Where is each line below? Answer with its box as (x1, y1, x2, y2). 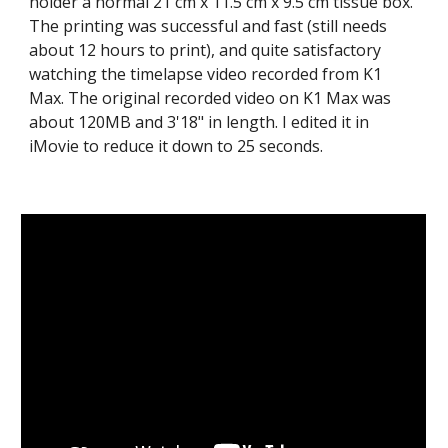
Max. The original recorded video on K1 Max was (29, 87, 392, 109)
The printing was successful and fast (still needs (29, 15, 388, 37)
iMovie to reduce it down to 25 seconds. (29, 135, 324, 157)
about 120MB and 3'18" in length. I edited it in (29, 111, 370, 133)
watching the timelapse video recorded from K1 (29, 63, 383, 85)
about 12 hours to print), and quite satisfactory (29, 39, 382, 61)
